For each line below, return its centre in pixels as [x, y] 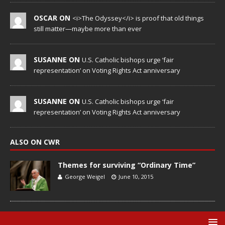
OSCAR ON [53, 18]
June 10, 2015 [136, 176]
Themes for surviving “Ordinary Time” [127, 165]
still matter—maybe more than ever [88, 28]
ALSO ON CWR [35, 142]
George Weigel [85, 176]
